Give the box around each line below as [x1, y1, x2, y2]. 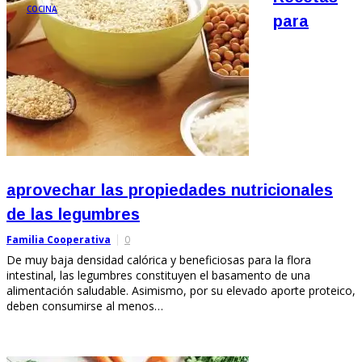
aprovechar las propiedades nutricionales [6, 180, 333, 199]
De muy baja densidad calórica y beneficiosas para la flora [6, 251, 311, 267]
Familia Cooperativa [6, 232, 111, 246]
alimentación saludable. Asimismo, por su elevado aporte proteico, [6, 282, 356, 298]
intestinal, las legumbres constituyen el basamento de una [6, 267, 310, 283]
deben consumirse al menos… [6, 297, 163, 314]
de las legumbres [6, 204, 140, 223]
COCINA [27, 2, 57, 15]
